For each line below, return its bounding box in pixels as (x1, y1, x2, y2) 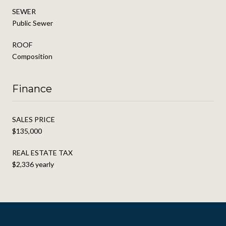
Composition (12, 51, 52, 61)
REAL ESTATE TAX (12, 148, 73, 157)
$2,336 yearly (12, 159, 54, 168)
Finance (12, 82, 52, 95)
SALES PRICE (12, 115, 55, 124)
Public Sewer (12, 18, 53, 27)
